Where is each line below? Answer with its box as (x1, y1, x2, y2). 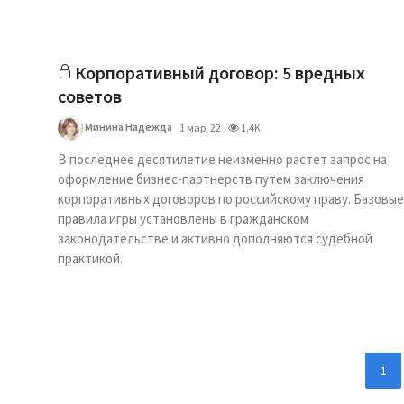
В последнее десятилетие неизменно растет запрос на (58, 151, 387, 168)
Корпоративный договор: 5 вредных (75, 61, 365, 84)
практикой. (58, 250, 123, 267)
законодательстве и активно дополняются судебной (58, 230, 372, 247)
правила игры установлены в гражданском (58, 210, 308, 227)
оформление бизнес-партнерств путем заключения (58, 170, 364, 188)
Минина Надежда (83, 119, 172, 133)
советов (58, 85, 122, 107)
